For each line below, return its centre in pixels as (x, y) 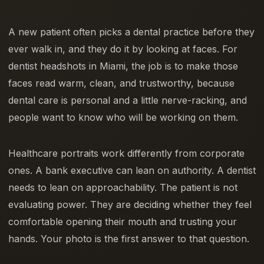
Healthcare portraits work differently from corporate (126, 154)
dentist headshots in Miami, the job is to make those (123, 66)
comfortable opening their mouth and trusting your (123, 222)
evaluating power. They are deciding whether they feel (130, 205)
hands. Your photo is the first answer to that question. (129, 239)
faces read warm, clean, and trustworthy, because (121, 83)
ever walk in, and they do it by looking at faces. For (123, 49)
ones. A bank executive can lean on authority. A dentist (132, 171)
